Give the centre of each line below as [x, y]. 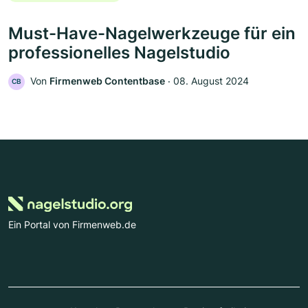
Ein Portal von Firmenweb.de [72, 225]
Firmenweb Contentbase [107, 80]
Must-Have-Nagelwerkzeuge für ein [152, 33]
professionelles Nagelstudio [119, 52]
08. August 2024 [211, 80]
